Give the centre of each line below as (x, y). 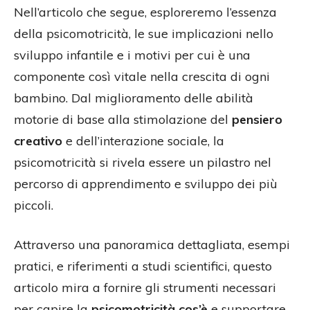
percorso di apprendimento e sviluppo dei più (146, 184)
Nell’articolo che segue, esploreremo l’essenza (145, 12)
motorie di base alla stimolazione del (123, 120)
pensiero (257, 120)
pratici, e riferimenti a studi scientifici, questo (143, 266)
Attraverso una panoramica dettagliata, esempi (152, 245)
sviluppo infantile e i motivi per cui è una (132, 55)
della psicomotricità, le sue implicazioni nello (144, 34)
